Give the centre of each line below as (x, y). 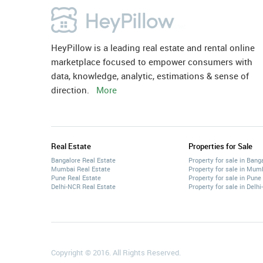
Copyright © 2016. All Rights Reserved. (116, 252)
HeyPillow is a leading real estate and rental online (153, 48)
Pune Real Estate (76, 178)
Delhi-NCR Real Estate (83, 186)
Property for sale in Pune (225, 178)
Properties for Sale (220, 146)
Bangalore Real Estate (83, 160)
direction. (74, 90)
